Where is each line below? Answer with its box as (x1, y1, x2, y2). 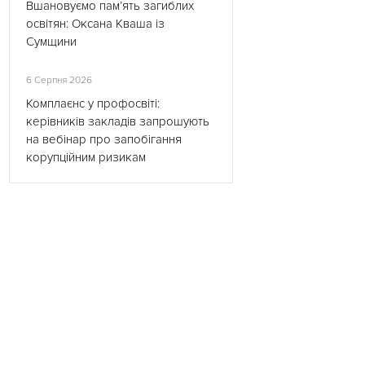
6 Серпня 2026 (26, 74, 92, 86)
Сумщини (26, 34, 77, 49)
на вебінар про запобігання (26, 132, 182, 147)
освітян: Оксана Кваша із (26, 16, 165, 31)
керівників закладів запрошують (26, 114, 209, 129)
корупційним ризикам (26, 150, 146, 165)
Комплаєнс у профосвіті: (26, 96, 160, 111)
